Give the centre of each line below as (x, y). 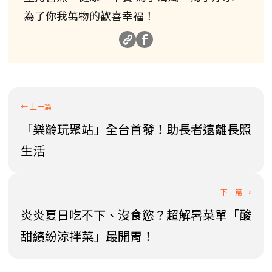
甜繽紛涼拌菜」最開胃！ (87, 236)
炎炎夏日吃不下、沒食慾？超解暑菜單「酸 (136, 214)
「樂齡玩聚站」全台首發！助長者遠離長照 (136, 129)
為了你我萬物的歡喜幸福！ (89, 15)
